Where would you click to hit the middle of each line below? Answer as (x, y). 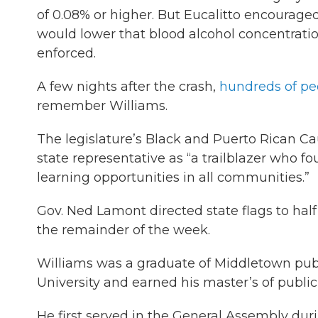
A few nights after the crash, (128, 87)
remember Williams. (102, 106)
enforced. (66, 53)
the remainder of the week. (124, 230)
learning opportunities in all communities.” (173, 177)
